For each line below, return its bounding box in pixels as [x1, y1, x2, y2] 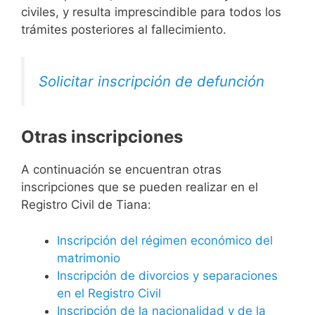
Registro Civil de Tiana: [21, 198, 151, 212]
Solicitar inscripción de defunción [39, 72, 264, 90]
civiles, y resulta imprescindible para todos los [21, 5, 281, 20]
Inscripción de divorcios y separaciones [57, 268, 278, 283]
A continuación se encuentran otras [21, 162, 221, 177]
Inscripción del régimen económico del [57, 233, 273, 247]
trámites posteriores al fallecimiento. [21, 22, 226, 37]
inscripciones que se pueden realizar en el [21, 180, 258, 195]
